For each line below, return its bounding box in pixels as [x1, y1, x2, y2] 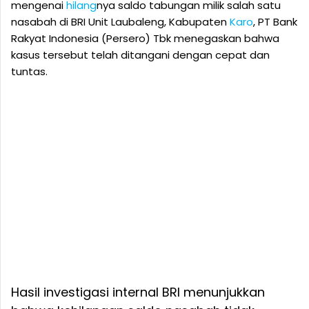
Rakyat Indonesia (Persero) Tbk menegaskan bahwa [11, 31, 279, 46]
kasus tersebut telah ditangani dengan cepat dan [11, 48, 270, 62]
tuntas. [11, 64, 48, 79]
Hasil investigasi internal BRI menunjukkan [11, 283, 265, 301]
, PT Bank [253, 14, 297, 29]
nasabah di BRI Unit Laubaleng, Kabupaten [11, 14, 230, 29]
